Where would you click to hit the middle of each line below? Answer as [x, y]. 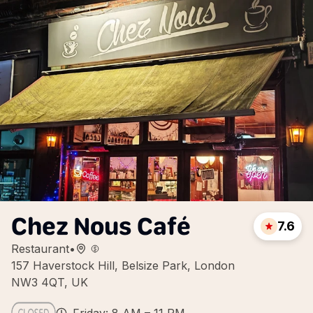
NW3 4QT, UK [50, 282]
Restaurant [40, 249]
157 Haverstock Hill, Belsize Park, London [123, 265]
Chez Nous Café [101, 226]
